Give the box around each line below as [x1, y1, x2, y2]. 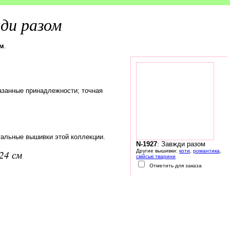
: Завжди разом [157, 140, 205, 148]
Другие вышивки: [136, 147, 179, 154]
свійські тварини [136, 153, 176, 159]
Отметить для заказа [148, 162, 202, 168]
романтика [193, 147, 220, 154]
